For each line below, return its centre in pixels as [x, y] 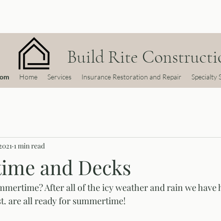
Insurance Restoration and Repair [132, 77]
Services [60, 77]
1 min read [29, 146]
